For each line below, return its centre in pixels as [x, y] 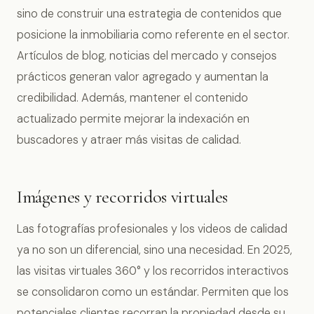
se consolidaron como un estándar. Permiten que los [153, 292]
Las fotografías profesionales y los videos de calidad [152, 228]
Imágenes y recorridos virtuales [123, 197]
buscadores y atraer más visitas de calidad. [129, 140]
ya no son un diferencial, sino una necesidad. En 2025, [155, 250]
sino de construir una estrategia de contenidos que [149, 14]
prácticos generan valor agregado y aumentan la [143, 77]
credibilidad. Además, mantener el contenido [132, 98]
